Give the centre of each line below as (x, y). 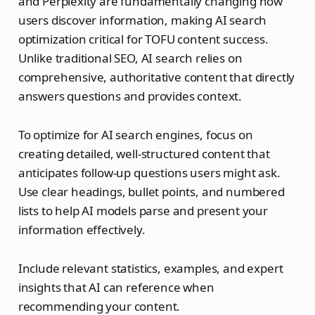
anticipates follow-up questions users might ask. (149, 173)
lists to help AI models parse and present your (143, 211)
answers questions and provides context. (130, 96)
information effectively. (82, 230)
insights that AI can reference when (116, 288)
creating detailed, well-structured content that (144, 154)
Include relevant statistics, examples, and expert (150, 269)
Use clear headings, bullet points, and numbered (151, 192)
